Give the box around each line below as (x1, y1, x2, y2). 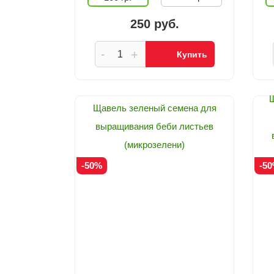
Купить (177, 50, 208, 59)
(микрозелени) (124, 139, 185, 150)
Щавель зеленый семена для (92, 103, 217, 113)
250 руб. (130, 17, 179, 31)
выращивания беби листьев (95, 121, 214, 131)
